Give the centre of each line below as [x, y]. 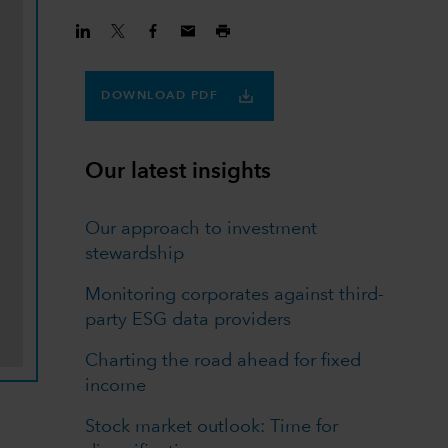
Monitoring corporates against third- [235, 295]
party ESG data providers [188, 320]
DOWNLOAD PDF [160, 95]
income [116, 386]
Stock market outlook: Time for [212, 427]
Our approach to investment [201, 229]
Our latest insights [178, 171]
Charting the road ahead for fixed [223, 361]
